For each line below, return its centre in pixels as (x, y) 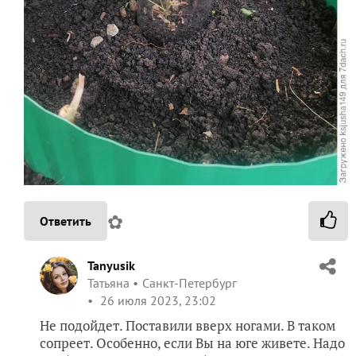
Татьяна (108, 282)
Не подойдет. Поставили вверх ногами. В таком (188, 325)
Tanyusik (111, 265)
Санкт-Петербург (190, 282)
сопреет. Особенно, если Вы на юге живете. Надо (192, 342)
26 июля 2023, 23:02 (157, 300)
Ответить (66, 221)
